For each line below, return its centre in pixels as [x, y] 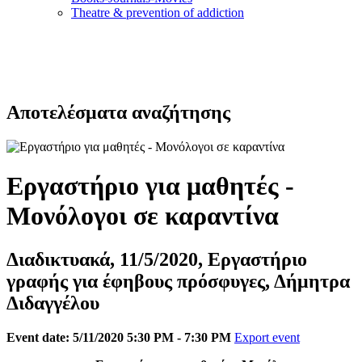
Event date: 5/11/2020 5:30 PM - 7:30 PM [119, 337]
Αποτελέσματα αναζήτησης [118, 112]
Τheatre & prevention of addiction [158, 13]
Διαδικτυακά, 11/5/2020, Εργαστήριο [157, 259]
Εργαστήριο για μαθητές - [150, 186]
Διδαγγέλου [53, 303]
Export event [267, 337]
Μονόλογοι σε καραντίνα [143, 216]
